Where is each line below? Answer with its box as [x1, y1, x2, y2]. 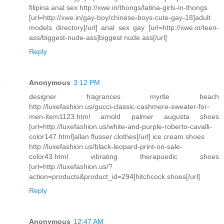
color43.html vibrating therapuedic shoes [29, 152, 219, 160]
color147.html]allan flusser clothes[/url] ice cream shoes [29, 132, 204, 140]
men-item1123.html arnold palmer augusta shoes [29, 112, 219, 120]
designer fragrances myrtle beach [29, 92, 219, 100]
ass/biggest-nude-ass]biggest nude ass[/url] [29, 33, 167, 41]
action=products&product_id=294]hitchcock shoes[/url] [29, 172, 200, 180]
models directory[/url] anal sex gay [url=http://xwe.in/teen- [29, 23, 219, 31]
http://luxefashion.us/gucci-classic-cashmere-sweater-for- [29, 102, 209, 110]
